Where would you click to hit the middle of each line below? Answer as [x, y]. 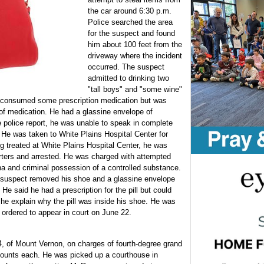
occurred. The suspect [126, 67]
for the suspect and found [131, 34]
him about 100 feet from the [135, 45]
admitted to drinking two [128, 78]
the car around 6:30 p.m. [130, 11]
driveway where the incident [135, 56]
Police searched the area [130, 22]
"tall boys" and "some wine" [135, 90]
